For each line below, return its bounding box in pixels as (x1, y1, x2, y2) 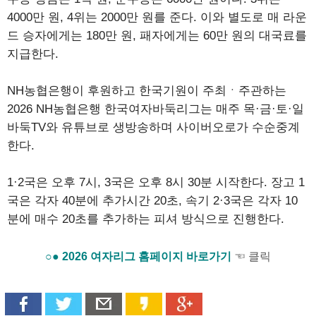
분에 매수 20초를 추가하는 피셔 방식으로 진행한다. (7, 212, 284, 226)
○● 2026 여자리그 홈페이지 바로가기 (45, 250, 234, 262)
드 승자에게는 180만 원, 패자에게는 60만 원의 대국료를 (7, 28, 307, 42)
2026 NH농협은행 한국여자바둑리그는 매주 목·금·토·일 (7, 102, 304, 116)
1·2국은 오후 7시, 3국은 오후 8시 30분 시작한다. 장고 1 (7, 175, 305, 189)
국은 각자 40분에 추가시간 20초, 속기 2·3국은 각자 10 (7, 193, 298, 207)
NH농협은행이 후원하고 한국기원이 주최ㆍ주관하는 (7, 83, 286, 97)
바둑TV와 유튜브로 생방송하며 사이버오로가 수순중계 (7, 120, 300, 134)
